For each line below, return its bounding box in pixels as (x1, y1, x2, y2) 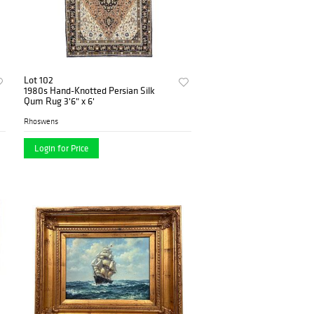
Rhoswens (24, 116, 59, 127)
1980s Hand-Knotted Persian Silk (24, 84, 156, 97)
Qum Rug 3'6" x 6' (24, 95, 95, 108)
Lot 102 (24, 74, 54, 87)
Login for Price (34, 142, 89, 155)
